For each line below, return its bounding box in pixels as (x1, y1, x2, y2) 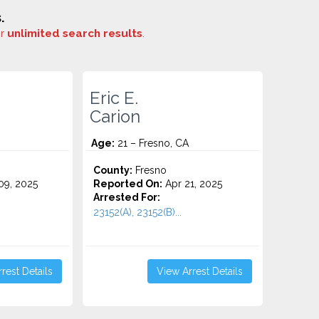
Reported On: (93, 178, 163, 189)
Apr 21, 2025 (162, 178, 223, 189)
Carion (90, 107, 141, 127)
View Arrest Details (156, 266, 243, 277)
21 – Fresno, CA (115, 137, 189, 149)
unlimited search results (7, 27, 142, 40)
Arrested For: (93, 192, 161, 203)
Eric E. (90, 88, 139, 108)
